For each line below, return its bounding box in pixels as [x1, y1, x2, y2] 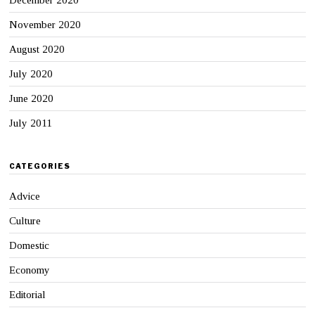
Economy [9, 264, 51, 276]
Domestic [9, 239, 50, 251]
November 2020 [9, 18, 82, 30]
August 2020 [9, 43, 65, 55]
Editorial [9, 288, 46, 300]
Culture [9, 214, 41, 226]
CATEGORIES [9, 161, 71, 170]
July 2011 [9, 117, 53, 129]
